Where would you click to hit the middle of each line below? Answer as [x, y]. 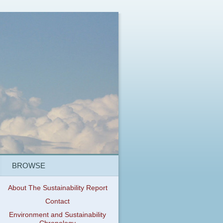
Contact [58, 202]
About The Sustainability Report [57, 188]
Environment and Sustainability [58, 215]
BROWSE [28, 165]
